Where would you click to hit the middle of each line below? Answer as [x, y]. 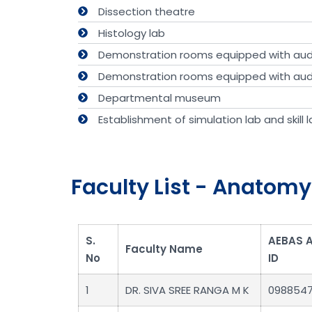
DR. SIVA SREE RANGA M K [187, 290]
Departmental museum [159, 97]
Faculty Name [164, 249]
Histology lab [131, 33]
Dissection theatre [146, 11]
